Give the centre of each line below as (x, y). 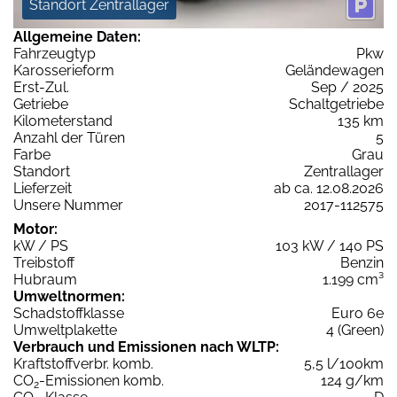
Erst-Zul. (41, 87)
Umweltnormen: (69, 296)
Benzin (362, 262)
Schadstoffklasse (69, 313)
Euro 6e (358, 313)
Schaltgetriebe (336, 104)
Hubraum (45, 279)
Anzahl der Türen (69, 137)
